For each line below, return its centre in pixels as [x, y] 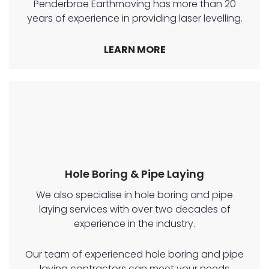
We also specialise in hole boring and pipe [134, 195]
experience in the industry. [134, 224]
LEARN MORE [134, 50]
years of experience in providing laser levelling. [134, 19]
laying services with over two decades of [134, 210]
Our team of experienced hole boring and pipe [134, 255]
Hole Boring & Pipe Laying [134, 174]
